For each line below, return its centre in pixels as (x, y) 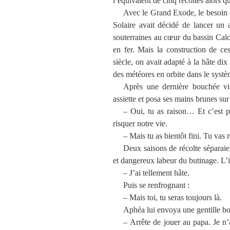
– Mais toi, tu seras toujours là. (172, 197)
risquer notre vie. (140, 123)
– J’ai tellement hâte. (156, 172)
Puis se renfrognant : (156, 185)
